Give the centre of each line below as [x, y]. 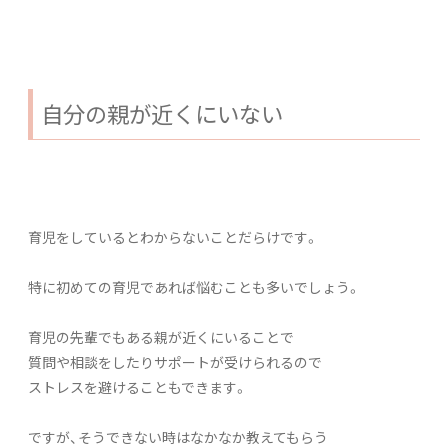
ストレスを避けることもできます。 [138, 386]
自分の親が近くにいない [162, 113]
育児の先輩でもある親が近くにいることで [161, 336]
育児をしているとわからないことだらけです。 [173, 236]
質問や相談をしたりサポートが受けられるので [175, 361]
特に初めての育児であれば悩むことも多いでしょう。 [194, 286]
